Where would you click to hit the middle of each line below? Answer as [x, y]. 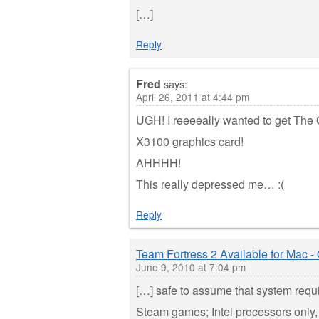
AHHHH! [158, 162]
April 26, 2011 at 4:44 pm [193, 96]
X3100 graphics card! [190, 141]
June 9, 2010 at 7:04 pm [191, 267]
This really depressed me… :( [210, 184]
